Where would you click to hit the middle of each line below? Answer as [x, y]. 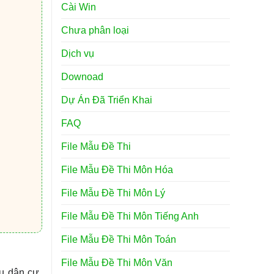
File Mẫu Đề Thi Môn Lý [113, 193]
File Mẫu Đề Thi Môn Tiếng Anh [130, 216]
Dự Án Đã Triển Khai [106, 100]
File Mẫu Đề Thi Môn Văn [117, 262]
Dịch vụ [77, 53]
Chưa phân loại [95, 30]
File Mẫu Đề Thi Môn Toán [118, 239]
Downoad [82, 76]
